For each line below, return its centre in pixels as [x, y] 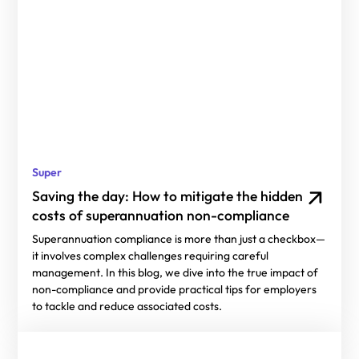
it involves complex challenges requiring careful [150, 256]
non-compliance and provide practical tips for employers [174, 290]
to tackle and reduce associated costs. [127, 307]
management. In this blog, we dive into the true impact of [175, 273]
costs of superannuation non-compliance [160, 216]
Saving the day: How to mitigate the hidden [167, 196]
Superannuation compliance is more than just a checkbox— [178, 239]
